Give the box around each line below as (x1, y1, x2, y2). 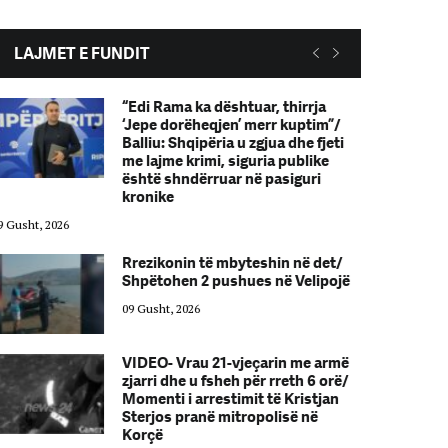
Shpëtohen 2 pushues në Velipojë (121, 272, 350, 290)
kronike (121, 188, 174, 206)
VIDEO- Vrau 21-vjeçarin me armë (121, 354, 349, 372)
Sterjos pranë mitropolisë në (121, 408, 318, 426)
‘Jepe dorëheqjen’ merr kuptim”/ (121, 116, 341, 134)
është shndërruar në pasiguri (121, 170, 321, 188)
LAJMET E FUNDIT (14, 44, 150, 63)
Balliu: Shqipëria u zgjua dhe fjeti (121, 134, 344, 152)
